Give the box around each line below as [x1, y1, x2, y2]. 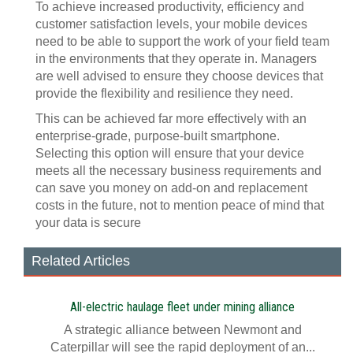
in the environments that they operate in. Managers [35, 52, 317, 65]
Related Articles [32, 253, 130, 269]
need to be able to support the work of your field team [35, 35, 329, 48]
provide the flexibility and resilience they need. [35, 87, 293, 100]
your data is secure [35, 216, 141, 229]
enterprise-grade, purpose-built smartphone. [35, 129, 280, 143]
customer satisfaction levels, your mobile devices [35, 17, 307, 31]
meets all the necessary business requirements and [35, 164, 321, 177]
